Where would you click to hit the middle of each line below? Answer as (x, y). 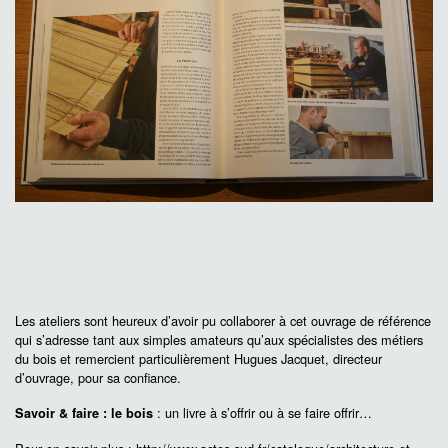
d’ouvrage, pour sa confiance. (98, 378)
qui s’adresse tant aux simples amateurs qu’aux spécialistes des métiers (219, 340)
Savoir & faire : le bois (84, 413)
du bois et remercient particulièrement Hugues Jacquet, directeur (198, 359)
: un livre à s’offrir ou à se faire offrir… (262, 413)
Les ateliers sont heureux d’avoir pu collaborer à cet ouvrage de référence (223, 321)
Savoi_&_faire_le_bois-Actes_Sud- (207, 21)
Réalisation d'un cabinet (176, 40)
